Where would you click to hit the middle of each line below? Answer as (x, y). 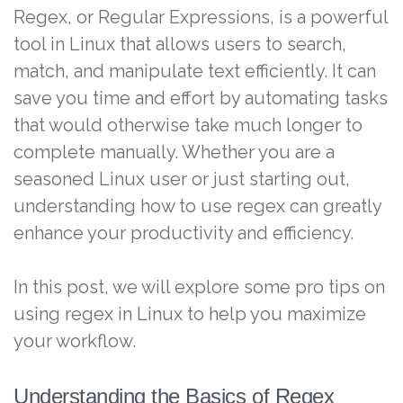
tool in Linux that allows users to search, (180, 44)
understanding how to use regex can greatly (197, 206)
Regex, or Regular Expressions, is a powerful (201, 17)
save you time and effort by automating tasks (201, 98)
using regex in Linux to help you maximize (190, 314)
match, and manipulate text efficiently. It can (195, 71)
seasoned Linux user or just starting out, (182, 179)
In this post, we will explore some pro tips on (199, 287)
